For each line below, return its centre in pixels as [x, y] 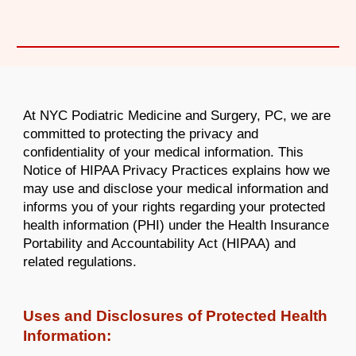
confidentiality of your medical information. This [164, 152]
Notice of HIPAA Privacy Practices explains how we [177, 170]
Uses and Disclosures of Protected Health [176, 316]
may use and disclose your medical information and [176, 188]
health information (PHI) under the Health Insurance [176, 225]
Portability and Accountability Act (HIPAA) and [160, 243]
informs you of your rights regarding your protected [174, 207]
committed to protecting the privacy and [141, 133]
